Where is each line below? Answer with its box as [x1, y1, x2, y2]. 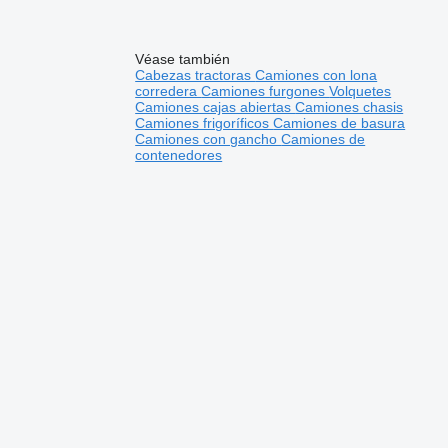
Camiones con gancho [135, 130, 282, 147]
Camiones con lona [255, 66, 378, 83]
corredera [135, 82, 202, 99]
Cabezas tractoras [135, 66, 256, 83]
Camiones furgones [201, 82, 330, 99]
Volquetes [329, 82, 392, 99]
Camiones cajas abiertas [135, 98, 296, 115]
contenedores [135, 146, 223, 163]
